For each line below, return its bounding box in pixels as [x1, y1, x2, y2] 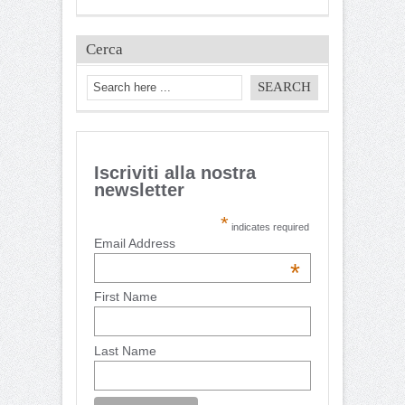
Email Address [93, 235, 175, 250]
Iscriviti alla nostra [93, 162, 256, 183]
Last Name [93, 343, 156, 358]
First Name [93, 289, 157, 305]
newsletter [93, 179, 184, 200]
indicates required [229, 221, 310, 232]
